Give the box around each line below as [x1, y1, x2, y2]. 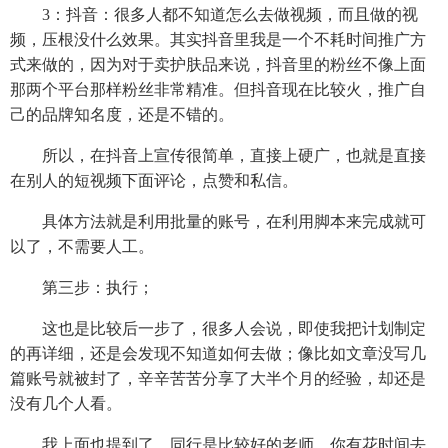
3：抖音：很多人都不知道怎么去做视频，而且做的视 [10, 5, 418, 23]
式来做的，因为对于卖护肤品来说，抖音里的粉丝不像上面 [10, 55, 426, 73]
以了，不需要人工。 [10, 237, 154, 255]
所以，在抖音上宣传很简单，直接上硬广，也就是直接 [10, 146, 426, 164]
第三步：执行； [10, 278, 154, 296]
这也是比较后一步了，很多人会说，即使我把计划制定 [10, 319, 426, 337]
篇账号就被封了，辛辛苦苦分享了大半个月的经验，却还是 [10, 369, 426, 387]
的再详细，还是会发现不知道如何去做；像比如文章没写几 [10, 344, 426, 362]
